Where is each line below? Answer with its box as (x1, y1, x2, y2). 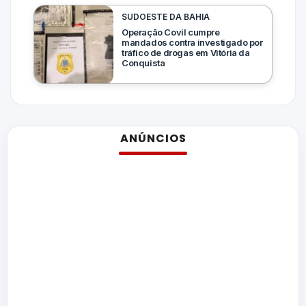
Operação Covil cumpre (122, 27, 220, 38)
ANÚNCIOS (120, 130, 186, 147)
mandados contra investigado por (122, 37, 263, 48)
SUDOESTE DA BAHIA (122, 12, 210, 23)
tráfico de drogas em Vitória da (122, 47, 250, 59)
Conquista (122, 57, 165, 69)
